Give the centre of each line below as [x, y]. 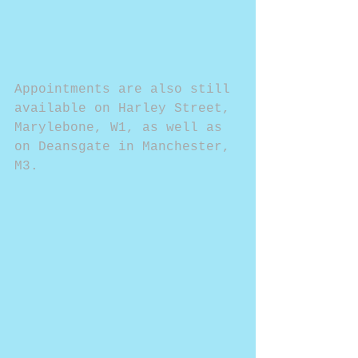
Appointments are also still [126, 89]
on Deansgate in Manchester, [126, 147]
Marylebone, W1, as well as [122, 127]
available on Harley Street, [126, 108]
